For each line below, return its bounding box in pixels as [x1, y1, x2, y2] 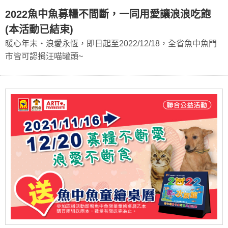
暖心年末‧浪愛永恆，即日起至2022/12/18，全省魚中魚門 [5, 39, 217, 48]
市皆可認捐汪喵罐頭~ [5, 51, 83, 61]
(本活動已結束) [5, 23, 73, 35]
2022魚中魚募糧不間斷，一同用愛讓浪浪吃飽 [5, 8, 211, 20]
